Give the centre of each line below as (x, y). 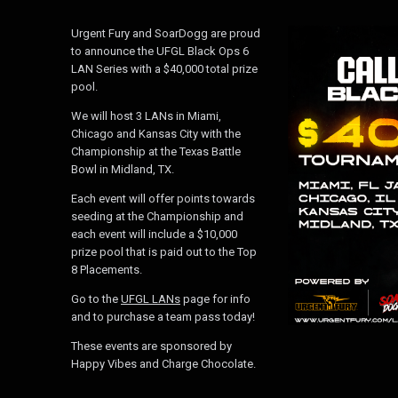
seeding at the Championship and (157, 216)
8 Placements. (107, 269)
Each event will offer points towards (163, 198)
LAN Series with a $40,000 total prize (164, 68)
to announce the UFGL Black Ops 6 (160, 51)
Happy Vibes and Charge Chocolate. (165, 363)
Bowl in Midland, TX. (123, 169)
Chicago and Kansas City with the (156, 133)
